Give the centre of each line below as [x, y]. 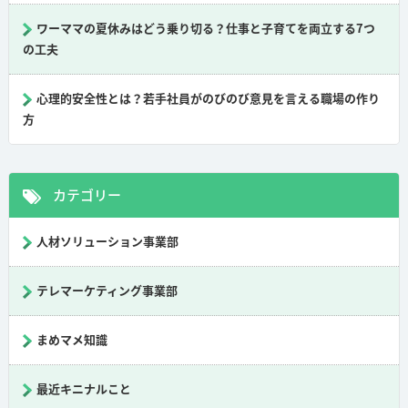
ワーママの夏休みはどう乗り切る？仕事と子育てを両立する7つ [205, 28]
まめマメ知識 [71, 340]
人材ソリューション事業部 [107, 241]
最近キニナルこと [83, 389]
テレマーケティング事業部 [107, 291]
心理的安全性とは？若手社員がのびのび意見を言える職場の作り [208, 98]
